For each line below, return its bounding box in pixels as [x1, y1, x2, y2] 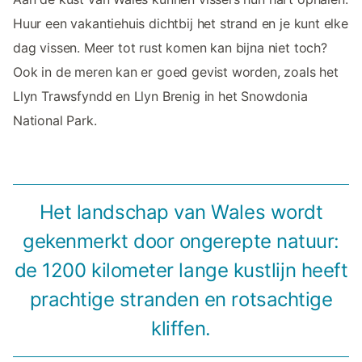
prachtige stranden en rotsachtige [29, 288, 333, 312]
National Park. [13, 112, 97, 129]
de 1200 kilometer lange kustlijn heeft [14, 259, 348, 283]
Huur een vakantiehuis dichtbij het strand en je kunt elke [13, 15, 348, 32]
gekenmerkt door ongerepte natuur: [23, 229, 339, 254]
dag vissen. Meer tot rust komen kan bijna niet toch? [13, 40, 327, 57]
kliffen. [151, 317, 211, 341]
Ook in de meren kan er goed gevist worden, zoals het [13, 64, 339, 81]
